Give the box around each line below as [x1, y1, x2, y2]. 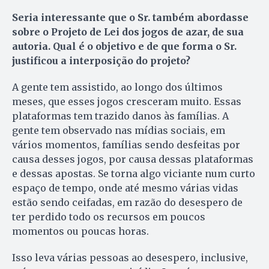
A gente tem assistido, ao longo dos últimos [12, 81, 223, 94]
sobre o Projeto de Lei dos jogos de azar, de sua [12, 26, 244, 38]
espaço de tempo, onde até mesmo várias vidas [12, 182, 238, 195]
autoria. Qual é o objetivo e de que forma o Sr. [12, 40, 237, 53]
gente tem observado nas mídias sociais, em [12, 124, 225, 137]
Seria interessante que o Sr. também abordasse [12, 11, 249, 24]
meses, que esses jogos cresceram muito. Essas [12, 95, 241, 108]
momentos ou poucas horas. [12, 225, 149, 238]
